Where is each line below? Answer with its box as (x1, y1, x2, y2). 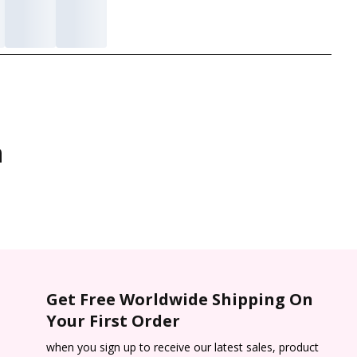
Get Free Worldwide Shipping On (45, 288, 313, 311)
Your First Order (45, 310, 180, 332)
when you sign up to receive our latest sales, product (45, 339, 319, 355)
